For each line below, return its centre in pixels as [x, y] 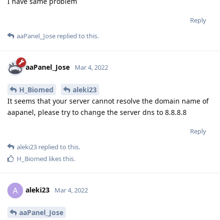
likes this [60, 159]
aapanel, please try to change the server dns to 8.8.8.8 [97, 112]
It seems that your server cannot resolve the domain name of [108, 101]
